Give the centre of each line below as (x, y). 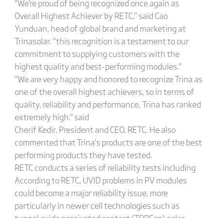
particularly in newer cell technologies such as (97, 205)
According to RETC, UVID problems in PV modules (100, 180)
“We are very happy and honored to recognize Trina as (108, 79)
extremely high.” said (52, 117)
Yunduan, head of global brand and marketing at (100, 28)
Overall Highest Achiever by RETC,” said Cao (91, 15)
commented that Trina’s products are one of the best (108, 142)
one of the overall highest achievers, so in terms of (104, 91)
